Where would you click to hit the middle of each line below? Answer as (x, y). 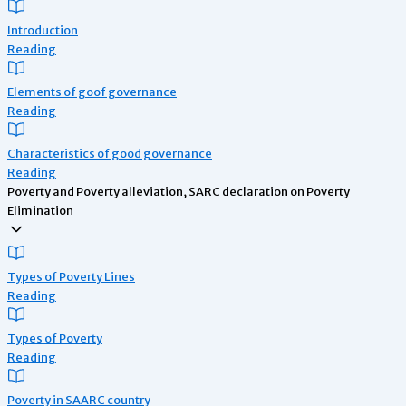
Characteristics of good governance (110, 153)
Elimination (40, 210)
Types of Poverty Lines (71, 276)
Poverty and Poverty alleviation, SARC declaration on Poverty (179, 191)
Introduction (43, 29)
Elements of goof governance (92, 91)
